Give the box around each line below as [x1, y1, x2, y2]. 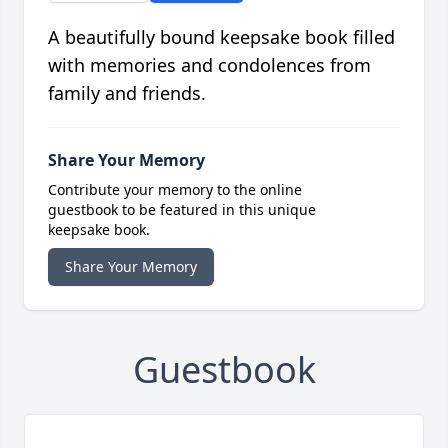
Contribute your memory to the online [48, 180, 302, 200]
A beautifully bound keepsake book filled [48, 25, 395, 50]
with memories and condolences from [48, 53, 371, 78]
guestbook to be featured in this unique [48, 200, 316, 220]
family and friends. [48, 81, 206, 106]
